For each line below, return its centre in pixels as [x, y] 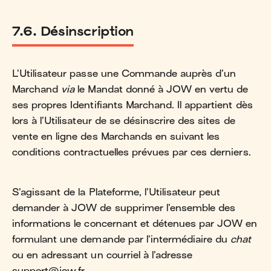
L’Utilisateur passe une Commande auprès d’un [124, 73]
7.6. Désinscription [73, 31]
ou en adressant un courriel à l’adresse [103, 255]
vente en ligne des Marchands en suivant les [116, 136]
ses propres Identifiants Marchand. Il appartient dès [132, 105]
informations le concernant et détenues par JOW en [135, 224]
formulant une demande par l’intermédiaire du [122, 239]
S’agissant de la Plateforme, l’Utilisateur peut [116, 192]
